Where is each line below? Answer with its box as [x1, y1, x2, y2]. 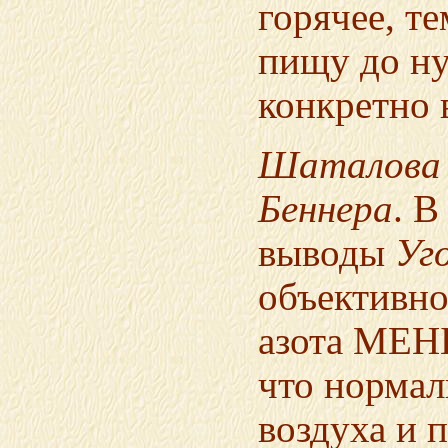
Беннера [258, 188, 393, 230]
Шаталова [258, 144, 441, 186]
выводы [258, 232, 395, 274]
